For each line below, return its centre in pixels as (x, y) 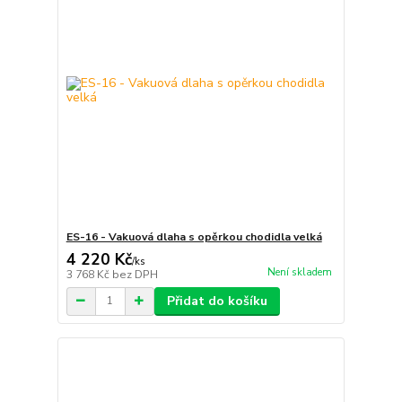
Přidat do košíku (217, 301)
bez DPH (135, 274)
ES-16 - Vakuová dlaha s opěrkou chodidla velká (194, 236)
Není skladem (299, 272)
